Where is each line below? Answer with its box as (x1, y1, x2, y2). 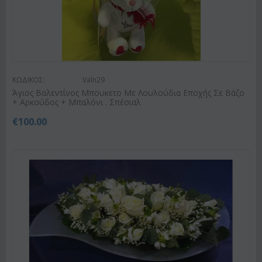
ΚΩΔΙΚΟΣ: (12, 74, 45, 85)
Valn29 (82, 74, 105, 85)
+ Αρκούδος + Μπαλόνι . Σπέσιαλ (12, 96, 141, 108)
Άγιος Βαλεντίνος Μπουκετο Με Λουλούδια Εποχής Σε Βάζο (12, 87, 244, 98)
